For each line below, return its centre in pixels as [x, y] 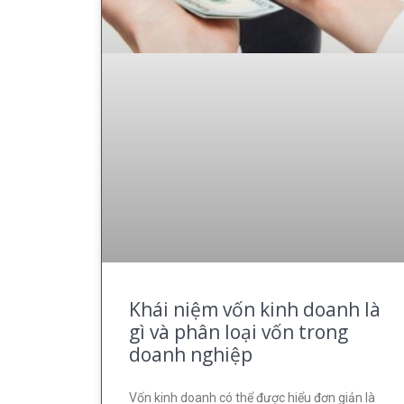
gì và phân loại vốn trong [239, 331]
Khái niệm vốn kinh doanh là [255, 309]
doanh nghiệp [191, 354]
